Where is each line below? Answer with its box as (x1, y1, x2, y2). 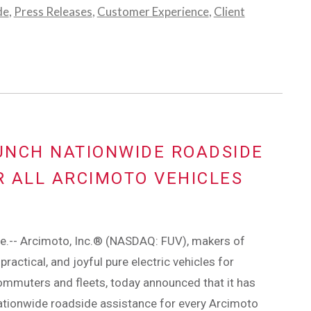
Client (213, 4, 245, 19)
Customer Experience (96, 4, 209, 19)
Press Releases (13, 4, 92, 19)
